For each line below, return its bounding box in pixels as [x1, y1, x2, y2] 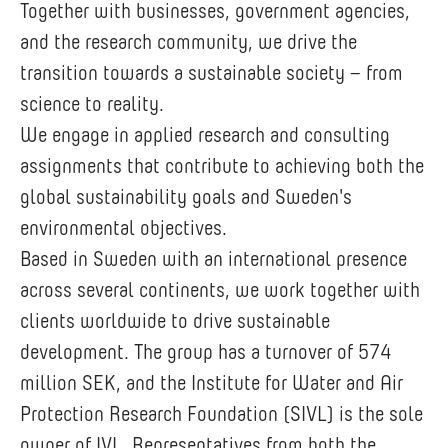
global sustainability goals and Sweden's [20, 184, 352, 209]
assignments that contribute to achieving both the [20, 153, 424, 178]
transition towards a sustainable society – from [20, 60, 403, 85]
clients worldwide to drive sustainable [20, 308, 330, 333]
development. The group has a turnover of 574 [20, 339, 391, 364]
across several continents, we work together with [20, 277, 420, 302]
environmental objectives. [20, 215, 227, 240]
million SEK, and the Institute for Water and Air [20, 370, 403, 395]
